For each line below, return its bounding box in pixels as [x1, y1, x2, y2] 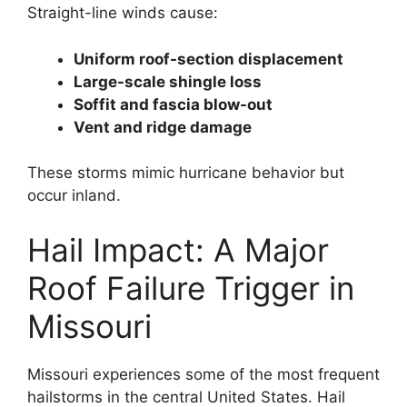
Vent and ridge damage [74, 117, 252, 136]
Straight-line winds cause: [27, 4, 218, 22]
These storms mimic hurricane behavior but [27, 164, 344, 182]
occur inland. [27, 186, 121, 204]
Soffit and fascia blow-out [74, 94, 273, 114]
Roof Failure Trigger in [27, 268, 354, 307]
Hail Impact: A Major [27, 230, 329, 269]
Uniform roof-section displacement [74, 49, 343, 68]
